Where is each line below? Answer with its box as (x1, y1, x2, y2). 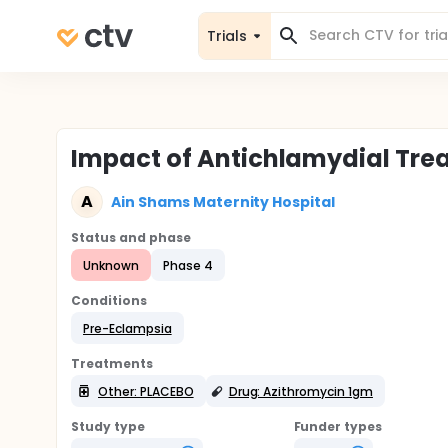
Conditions (71, 292, 147, 309)
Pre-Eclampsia (83, 319, 172, 337)
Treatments (71, 355, 153, 372)
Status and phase (71, 229, 191, 246)
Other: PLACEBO (98, 382, 194, 400)
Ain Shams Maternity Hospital (111, 191, 336, 212)
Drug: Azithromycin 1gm (228, 382, 373, 400)
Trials (207, 25, 247, 46)
